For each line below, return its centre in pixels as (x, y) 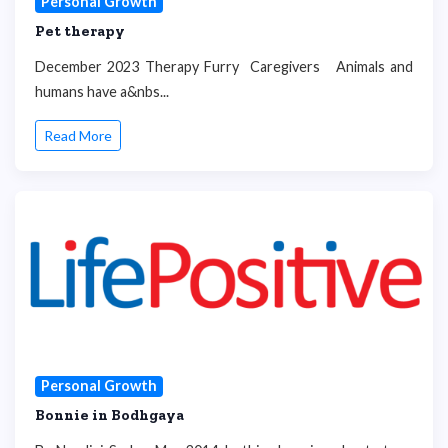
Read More (78, 136)
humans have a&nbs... (102, 91)
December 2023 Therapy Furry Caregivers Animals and (224, 66)
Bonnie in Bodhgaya (109, 414)
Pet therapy (80, 30)
